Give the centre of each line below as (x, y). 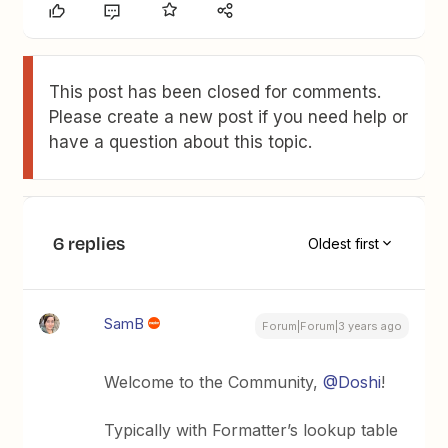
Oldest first (343, 243)
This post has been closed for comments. (215, 92)
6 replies (89, 243)
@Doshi (352, 382)
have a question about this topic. (181, 142)
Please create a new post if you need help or (229, 117)
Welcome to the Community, (214, 382)
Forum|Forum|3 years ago (331, 326)
